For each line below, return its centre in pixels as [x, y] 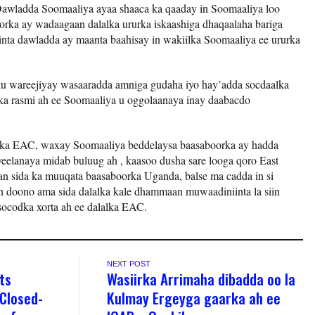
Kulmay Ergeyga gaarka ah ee [194, 297]
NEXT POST [129, 263]
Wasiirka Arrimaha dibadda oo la [201, 278]
